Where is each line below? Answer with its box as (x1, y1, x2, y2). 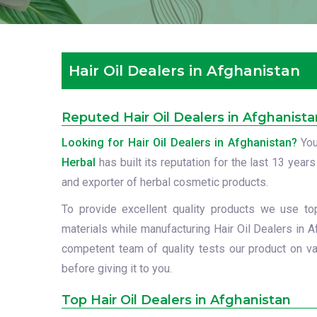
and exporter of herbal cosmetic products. (62, 175, 268, 189)
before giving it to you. (62, 262, 172, 275)
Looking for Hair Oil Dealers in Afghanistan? (62, 136, 297, 149)
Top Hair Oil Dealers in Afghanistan (62, 292, 291, 308)
